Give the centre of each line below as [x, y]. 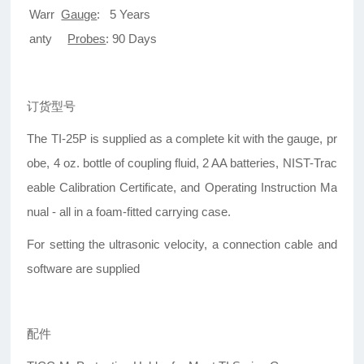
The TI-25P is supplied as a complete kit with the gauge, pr [182, 139]
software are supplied [84, 269]
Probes [87, 39]
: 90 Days [132, 39]
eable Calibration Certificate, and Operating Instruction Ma [182, 188]
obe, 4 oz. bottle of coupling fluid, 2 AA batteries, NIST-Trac [182, 163]
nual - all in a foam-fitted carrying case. [129, 212]
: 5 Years [124, 15]
